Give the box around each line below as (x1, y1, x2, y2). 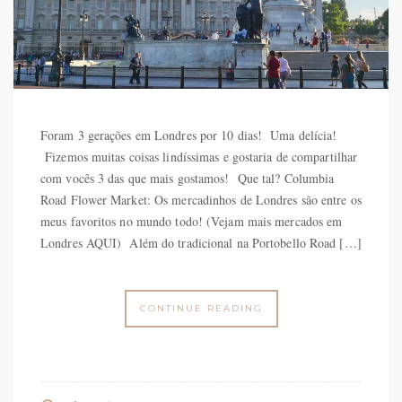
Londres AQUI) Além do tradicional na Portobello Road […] (40, 233, 362, 251)
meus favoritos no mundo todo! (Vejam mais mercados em (40, 212, 343, 230)
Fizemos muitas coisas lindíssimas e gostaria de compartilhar (40, 147, 358, 165)
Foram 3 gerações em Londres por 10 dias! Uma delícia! (40, 126, 337, 144)
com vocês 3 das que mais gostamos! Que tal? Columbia (40, 169, 335, 187)
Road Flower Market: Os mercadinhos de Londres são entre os (40, 190, 362, 208)
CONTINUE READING (139, 301, 263, 314)
